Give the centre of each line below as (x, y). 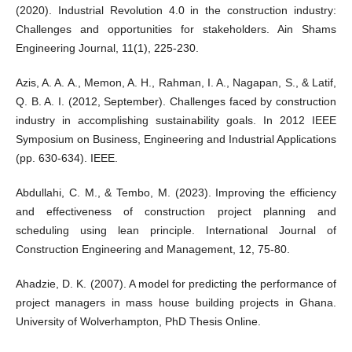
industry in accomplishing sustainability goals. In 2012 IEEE (176, 121)
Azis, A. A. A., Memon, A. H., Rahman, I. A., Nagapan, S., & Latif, (176, 83)
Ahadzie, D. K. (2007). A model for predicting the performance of (176, 284)
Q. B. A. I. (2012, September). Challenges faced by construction (176, 102)
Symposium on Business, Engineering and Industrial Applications (176, 139)
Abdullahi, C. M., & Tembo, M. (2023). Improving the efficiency (176, 193)
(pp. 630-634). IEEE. (66, 158)
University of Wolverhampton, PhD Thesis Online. (138, 322)
